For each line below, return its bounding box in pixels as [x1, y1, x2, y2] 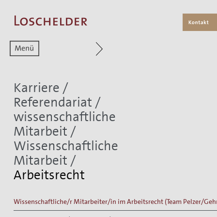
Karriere [14, 79, 60, 96]
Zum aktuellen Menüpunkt [113, 41, 193, 49]
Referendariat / [14, 93, 101, 111]
